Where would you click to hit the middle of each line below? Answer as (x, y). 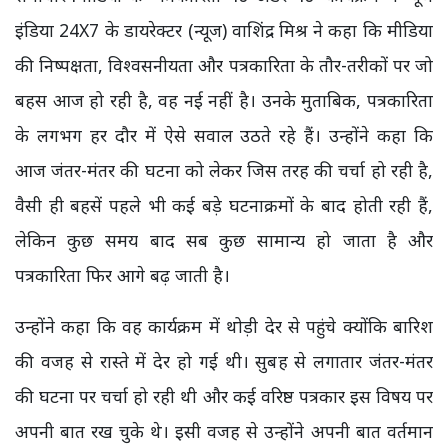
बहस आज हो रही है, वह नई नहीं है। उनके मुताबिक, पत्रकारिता (224, 100)
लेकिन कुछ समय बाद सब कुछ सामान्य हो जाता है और (224, 240)
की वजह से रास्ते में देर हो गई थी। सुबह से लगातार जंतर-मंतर (224, 361)
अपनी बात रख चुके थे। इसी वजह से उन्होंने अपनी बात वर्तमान (224, 431)
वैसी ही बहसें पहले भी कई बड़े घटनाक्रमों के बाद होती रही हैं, (224, 205)
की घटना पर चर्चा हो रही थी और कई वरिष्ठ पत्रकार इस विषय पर (224, 396)
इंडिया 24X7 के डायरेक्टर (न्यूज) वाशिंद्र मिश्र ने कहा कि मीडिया (224, 30)
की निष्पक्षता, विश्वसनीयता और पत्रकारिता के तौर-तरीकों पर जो (224, 65)
